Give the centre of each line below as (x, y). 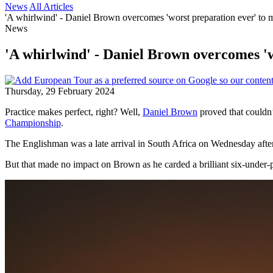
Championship (33, 122)
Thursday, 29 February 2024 (60, 91)
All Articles (51, 6)
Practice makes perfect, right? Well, (74, 112)
